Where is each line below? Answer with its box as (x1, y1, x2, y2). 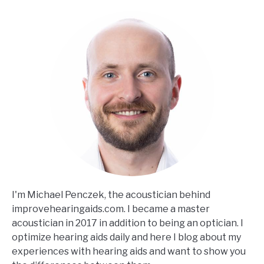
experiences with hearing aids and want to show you (12, 246, 246, 258)
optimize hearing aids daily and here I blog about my (12, 232, 241, 243)
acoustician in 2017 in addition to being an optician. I (12, 217, 243, 229)
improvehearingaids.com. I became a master (12, 203, 210, 215)
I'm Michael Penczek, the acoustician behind (12, 189, 210, 201)
